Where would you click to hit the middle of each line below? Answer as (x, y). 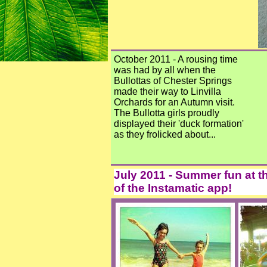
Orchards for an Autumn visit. (174, 102)
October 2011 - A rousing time (176, 59)
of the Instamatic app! (173, 188)
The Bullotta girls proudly (167, 113)
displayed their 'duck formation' (179, 124)
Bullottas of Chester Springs (173, 81)
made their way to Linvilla (167, 91)
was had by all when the (165, 70)
